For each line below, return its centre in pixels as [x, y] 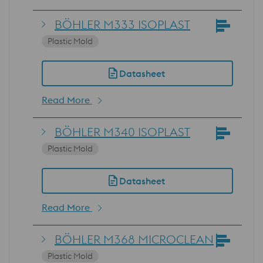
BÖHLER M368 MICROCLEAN [134, 239]
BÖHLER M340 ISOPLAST [122, 131]
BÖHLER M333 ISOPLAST [122, 24]
